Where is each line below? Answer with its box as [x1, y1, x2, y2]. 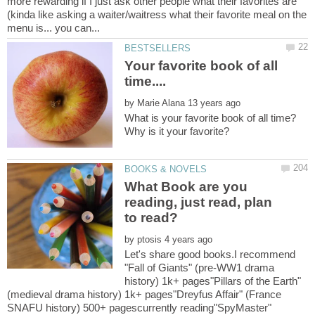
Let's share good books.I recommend [124, 248, 296, 261]
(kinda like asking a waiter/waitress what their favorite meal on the [7, 8, 307, 20]
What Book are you [124, 179, 248, 195]
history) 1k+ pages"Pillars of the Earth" [124, 275, 302, 288]
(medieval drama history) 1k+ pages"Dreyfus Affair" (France [7, 288, 281, 301]
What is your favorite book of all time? [124, 111, 297, 124]
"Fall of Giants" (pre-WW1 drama [124, 262, 275, 274]
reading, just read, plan [124, 195, 273, 210]
